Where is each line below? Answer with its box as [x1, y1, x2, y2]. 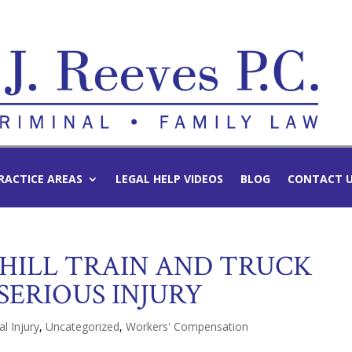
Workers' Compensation [126, 319, 249, 334]
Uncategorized [46, 319, 120, 334]
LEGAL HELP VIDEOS [115, 171, 224, 186]
